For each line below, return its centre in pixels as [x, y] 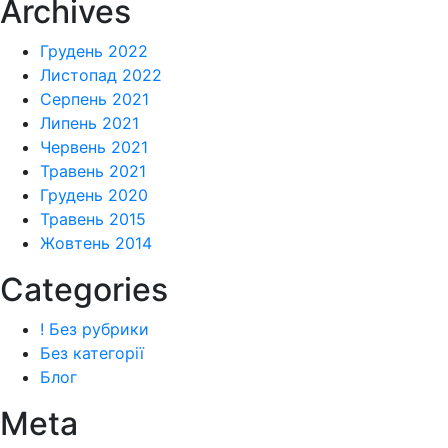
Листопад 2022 [101, 75]
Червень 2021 [94, 147]
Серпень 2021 [94, 99]
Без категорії [92, 353]
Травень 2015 [93, 219]
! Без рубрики [94, 329]
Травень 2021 [93, 171]
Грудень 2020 [94, 195]
